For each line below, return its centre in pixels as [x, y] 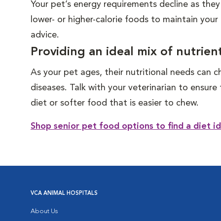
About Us [44, 211]
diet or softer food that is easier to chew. [115, 103]
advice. [45, 35]
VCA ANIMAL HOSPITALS [64, 194]
